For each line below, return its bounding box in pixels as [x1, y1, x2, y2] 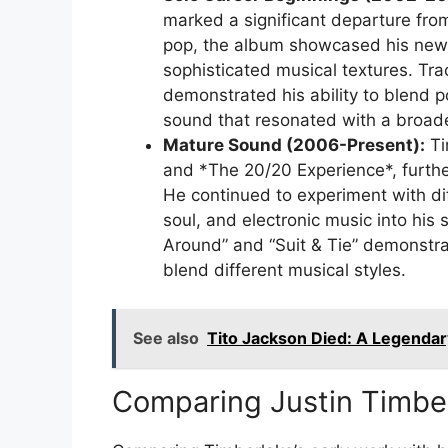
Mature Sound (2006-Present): [163, 135, 425, 156]
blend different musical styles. [163, 260, 406, 281]
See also [133, 327, 199, 348]
